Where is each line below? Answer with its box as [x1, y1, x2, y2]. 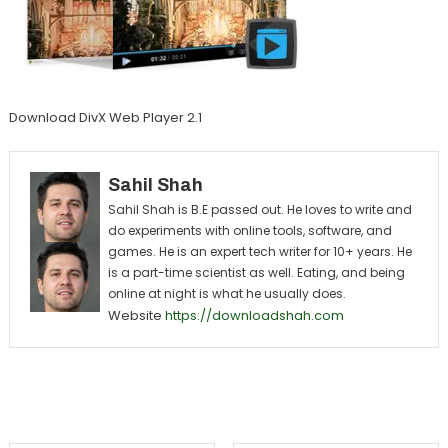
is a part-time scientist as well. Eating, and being [107, 264, 405, 281]
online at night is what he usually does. [107, 285, 346, 302]
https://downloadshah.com [164, 306, 344, 325]
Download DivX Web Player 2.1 [8, 108, 202, 127]
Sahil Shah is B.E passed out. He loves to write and [107, 201, 412, 218]
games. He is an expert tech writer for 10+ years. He [107, 243, 412, 260]
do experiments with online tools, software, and [107, 222, 392, 239]
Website [107, 306, 162, 325]
